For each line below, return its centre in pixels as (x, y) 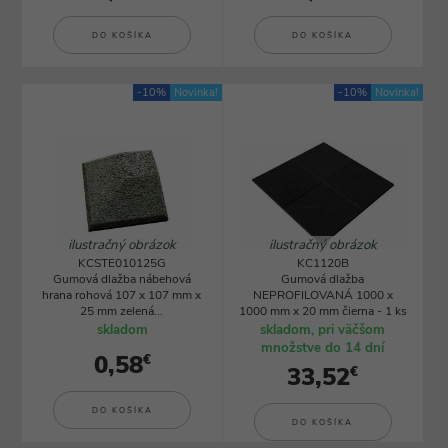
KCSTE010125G (121, 263)
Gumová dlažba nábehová (121, 279)
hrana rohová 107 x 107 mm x (122, 295)
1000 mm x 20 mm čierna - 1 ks (322, 311)
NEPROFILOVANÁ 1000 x (322, 295)
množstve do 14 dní (323, 348)
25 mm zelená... (122, 311)
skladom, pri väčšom (323, 330)
